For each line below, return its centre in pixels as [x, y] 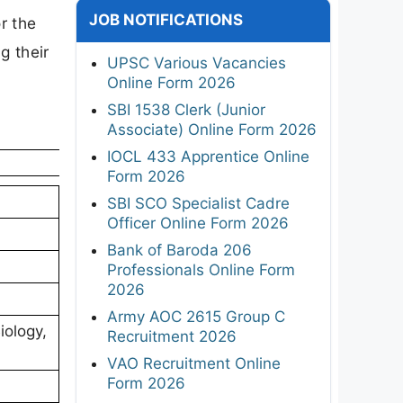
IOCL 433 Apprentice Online [208, 156]
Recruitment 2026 [172, 336]
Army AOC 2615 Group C [196, 316]
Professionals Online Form [201, 269]
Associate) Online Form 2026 [212, 129]
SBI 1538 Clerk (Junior [186, 109]
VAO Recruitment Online [194, 363]
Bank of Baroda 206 [179, 250]
